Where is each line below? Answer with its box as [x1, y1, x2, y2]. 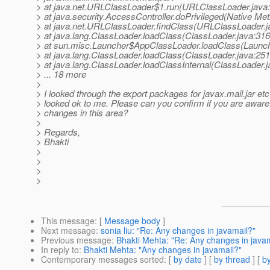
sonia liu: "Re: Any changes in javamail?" [101, 224, 256, 237]
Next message [41, 224, 96, 237]
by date [174, 253, 202, 266]
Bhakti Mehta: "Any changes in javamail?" [84, 243, 242, 256]
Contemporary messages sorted [41, 253, 164, 266]
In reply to [41, 243, 79, 256]
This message [41, 215, 95, 227]
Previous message [41, 234, 111, 246]
